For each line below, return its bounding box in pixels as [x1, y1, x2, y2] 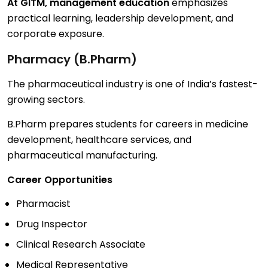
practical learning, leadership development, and [7, 11, 233, 26]
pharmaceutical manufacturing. [7, 148, 157, 163]
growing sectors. [7, 93, 85, 107]
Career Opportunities [7, 173, 112, 187]
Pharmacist [16, 197, 71, 211]
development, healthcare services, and [7, 133, 191, 147]
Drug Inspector [16, 217, 87, 232]
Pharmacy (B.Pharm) [7, 51, 137, 68]
